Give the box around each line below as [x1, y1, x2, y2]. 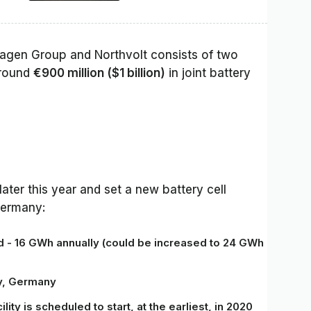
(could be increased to [99, 236, 223, 250]
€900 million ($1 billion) [33, 66, 165, 81]
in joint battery [165, 66, 251, 81]
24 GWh [223, 236, 264, 250]
